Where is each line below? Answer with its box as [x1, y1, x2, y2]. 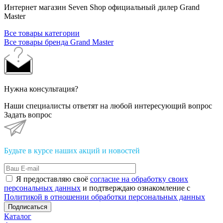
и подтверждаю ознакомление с [81, 183, 190, 192]
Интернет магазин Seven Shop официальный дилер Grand [4, 2, 200, 11]
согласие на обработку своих [90, 174, 188, 183]
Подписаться [8, 203, 47, 211]
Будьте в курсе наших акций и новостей [4, 146, 140, 155]
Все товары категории [4, 28, 80, 37]
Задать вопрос [4, 110, 52, 119]
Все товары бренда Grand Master [4, 37, 113, 46]
